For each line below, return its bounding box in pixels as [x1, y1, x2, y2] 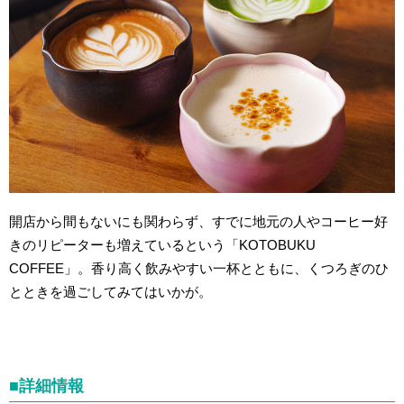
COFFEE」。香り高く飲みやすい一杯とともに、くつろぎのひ [9, 261, 390, 277]
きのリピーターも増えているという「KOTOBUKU [9, 237, 317, 253]
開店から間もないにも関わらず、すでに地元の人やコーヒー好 [9, 214, 389, 230]
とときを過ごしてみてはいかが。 [9, 284, 213, 300]
